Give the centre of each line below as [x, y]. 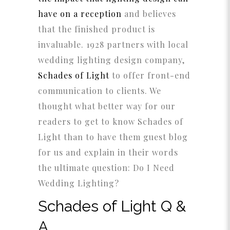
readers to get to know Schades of [111, 121]
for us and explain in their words [108, 152]
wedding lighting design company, [111, 60]
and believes [150, 14]
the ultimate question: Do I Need [106, 168]
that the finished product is [97, 29]
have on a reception [80, 14]
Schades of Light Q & [112, 206]
